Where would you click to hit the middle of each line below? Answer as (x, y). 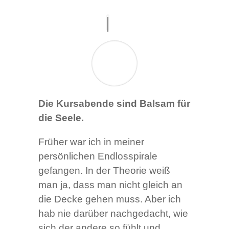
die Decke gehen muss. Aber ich (109, 199)
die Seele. (61, 118)
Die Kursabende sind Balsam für (114, 104)
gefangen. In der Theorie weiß (104, 171)
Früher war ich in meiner (91, 142)
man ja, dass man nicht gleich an (110, 185)
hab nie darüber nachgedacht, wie (113, 214)
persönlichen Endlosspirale (98, 156)
